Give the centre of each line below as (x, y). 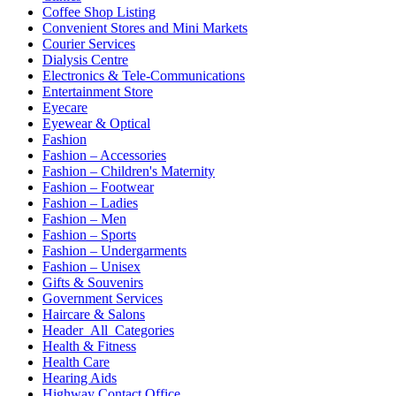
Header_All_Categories (108, 331)
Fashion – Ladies (90, 203)
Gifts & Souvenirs (93, 283)
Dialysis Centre (85, 60)
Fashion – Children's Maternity (129, 171)
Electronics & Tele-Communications (144, 76)
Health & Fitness (89, 346)
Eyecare (65, 108)
